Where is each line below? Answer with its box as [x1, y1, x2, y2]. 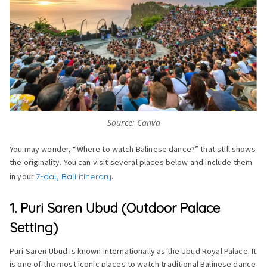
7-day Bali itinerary [36, 171, 112, 182]
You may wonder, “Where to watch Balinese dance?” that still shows [10, 144, 256, 156]
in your [10, 171, 36, 184]
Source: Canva [107, 117, 160, 129]
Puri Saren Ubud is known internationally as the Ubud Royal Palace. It [10, 246, 257, 258]
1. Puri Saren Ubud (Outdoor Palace [10, 200, 220, 217]
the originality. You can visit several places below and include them [10, 157, 253, 169]
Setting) [10, 219, 58, 237]
